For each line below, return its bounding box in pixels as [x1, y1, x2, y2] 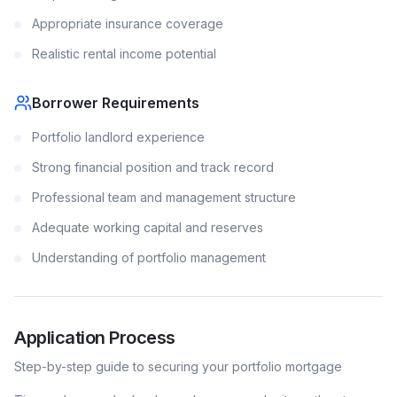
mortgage [282, 359, 342, 374]
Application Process [14, 327, 175, 348]
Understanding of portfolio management [32, 250, 266, 265]
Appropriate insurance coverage [32, 16, 223, 31]
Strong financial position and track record [32, 160, 274, 175]
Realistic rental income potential [32, 46, 216, 61]
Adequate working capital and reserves [32, 220, 263, 235]
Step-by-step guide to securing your [14, 359, 232, 374]
